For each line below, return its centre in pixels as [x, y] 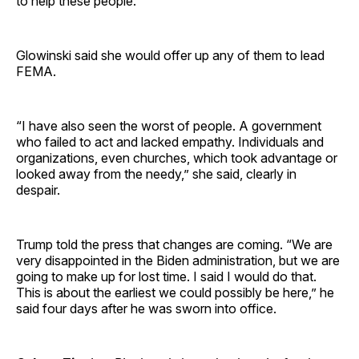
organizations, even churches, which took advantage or [177, 157]
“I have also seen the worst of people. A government [169, 125]
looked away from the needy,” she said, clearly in [156, 173]
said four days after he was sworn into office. [146, 308]
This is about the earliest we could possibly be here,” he [175, 292]
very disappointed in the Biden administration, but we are [178, 260]
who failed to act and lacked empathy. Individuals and [170, 141]
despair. [38, 190]
